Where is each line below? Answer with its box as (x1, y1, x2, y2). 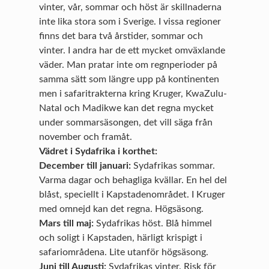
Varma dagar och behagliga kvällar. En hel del (39, 175, 228, 186)
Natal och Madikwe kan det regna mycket (39, 103, 214, 113)
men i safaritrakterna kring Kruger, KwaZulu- (39, 89, 228, 99)
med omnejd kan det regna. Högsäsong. (39, 204, 204, 214)
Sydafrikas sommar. (131, 161, 216, 171)
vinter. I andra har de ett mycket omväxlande (39, 46, 226, 56)
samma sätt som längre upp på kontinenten (39, 74, 220, 85)
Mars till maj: (39, 219, 94, 229)
